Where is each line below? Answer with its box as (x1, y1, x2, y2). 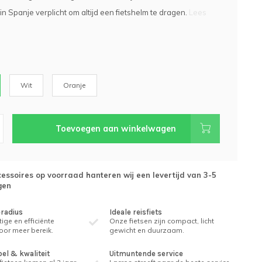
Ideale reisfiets (109, 208, 163, 216)
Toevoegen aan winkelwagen (56, 123, 177, 134)
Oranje (63, 81, 86, 89)
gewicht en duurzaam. (109, 226, 185, 235)
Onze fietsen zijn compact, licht (109, 216, 215, 225)
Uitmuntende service (109, 249, 184, 258)
